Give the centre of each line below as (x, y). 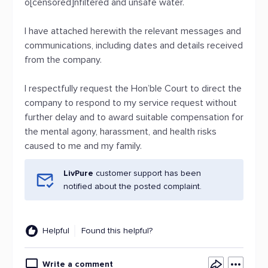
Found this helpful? (117, 231)
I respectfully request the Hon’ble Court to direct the (133, 89)
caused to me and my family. (83, 146)
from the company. (63, 60)
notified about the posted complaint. (133, 186)
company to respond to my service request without (131, 103)
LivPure (78, 173)
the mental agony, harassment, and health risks (121, 132)
